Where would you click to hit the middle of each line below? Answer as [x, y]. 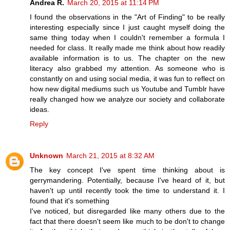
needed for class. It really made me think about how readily [127, 47]
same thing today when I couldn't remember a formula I [127, 37]
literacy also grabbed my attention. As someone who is [127, 68]
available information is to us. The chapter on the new [127, 58]
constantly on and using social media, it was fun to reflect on [127, 78]
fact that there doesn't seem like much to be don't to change [127, 221]
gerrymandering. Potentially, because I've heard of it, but [127, 180]
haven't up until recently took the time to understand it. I [127, 190]
